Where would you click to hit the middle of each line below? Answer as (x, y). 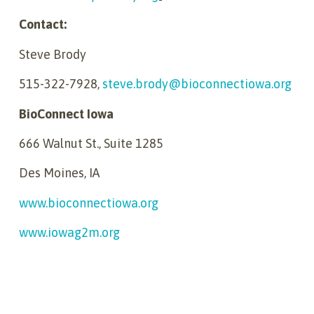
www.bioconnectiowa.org (89, 203)
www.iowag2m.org (69, 233)
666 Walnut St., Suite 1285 (91, 143)
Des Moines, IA (59, 173)
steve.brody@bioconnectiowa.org (197, 84)
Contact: (43, 25)
